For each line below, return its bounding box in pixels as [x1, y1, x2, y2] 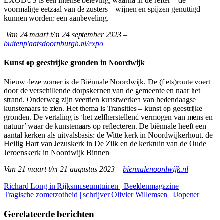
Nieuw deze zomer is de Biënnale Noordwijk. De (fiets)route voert [4, 78, 210, 86]
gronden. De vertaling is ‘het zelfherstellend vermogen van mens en [4, 113, 213, 122]
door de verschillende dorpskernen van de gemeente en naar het [4, 86, 200, 95]
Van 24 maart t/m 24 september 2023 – [4, 30, 127, 39]
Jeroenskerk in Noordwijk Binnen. [4, 148, 111, 157]
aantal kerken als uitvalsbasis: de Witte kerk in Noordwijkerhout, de [4, 131, 213, 139]
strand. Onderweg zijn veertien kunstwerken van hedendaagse [4, 95, 196, 104]
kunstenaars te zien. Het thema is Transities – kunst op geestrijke [4, 104, 202, 113]
